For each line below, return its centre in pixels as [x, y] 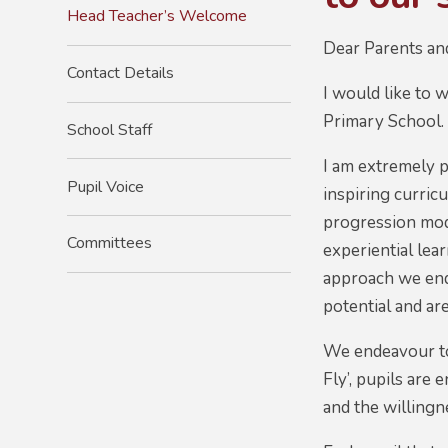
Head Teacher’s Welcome [157, 16]
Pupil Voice [106, 186]
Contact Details [121, 73]
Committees [110, 243]
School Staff [110, 129]
